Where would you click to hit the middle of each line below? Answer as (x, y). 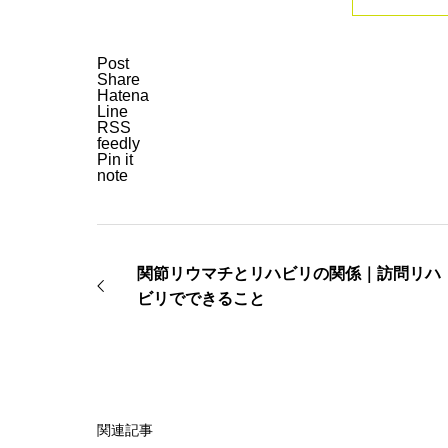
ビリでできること (201, 298)
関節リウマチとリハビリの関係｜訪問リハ (289, 273)
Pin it (115, 159)
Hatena (123, 95)
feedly (118, 143)
